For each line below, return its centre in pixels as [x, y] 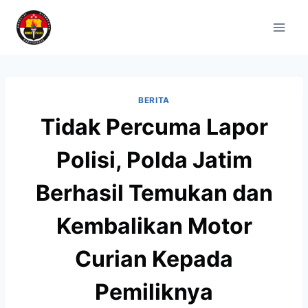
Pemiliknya [154, 291]
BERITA [154, 100]
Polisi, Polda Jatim [154, 159]
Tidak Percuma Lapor [154, 126]
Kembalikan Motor [154, 225]
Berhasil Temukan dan [154, 192]
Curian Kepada [154, 258]
